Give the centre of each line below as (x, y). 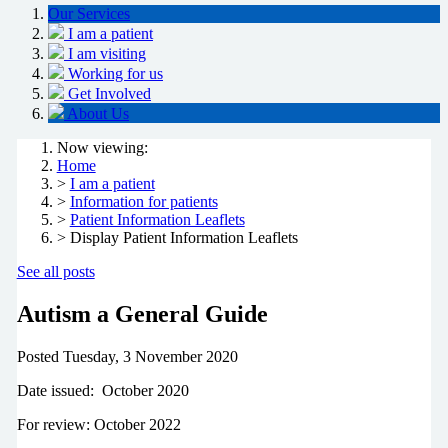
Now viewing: (102, 148)
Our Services (89, 14)
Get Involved (109, 94)
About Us (98, 114)
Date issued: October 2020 (102, 390)
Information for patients (143, 202)
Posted (37, 356)
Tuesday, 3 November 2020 (150, 356)
